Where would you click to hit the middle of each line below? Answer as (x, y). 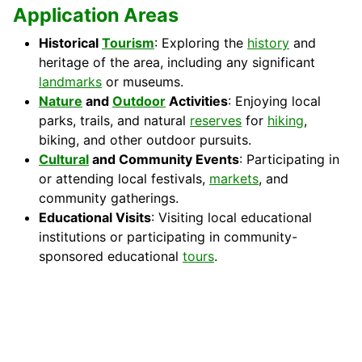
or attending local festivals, (124, 179)
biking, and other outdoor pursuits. (145, 140)
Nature (61, 101)
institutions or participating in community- (168, 237)
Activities (197, 101)
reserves (216, 121)
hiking (286, 121)
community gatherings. (109, 198)
